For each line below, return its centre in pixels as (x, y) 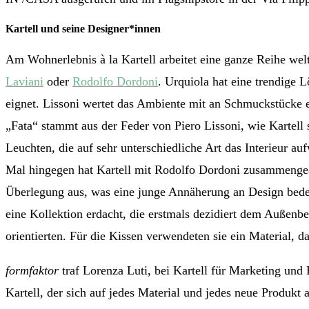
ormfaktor (34, 271)
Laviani (24, 82)
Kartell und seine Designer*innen (83, 29)
